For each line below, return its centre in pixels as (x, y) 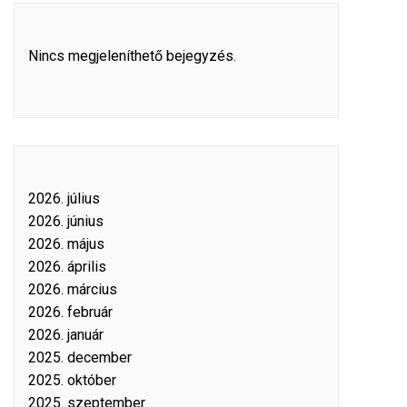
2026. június (66, 221)
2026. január (66, 335)
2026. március (73, 289)
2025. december (80, 357)
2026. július (64, 199)
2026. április (67, 267)
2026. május (66, 244)
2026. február (70, 312)
